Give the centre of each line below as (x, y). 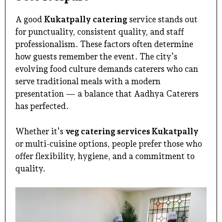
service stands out (163, 20)
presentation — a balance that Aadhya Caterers (107, 94)
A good (30, 20)
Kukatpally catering (86, 20)
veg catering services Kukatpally (132, 131)
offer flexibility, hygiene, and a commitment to (105, 156)
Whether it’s (40, 131)
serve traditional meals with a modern (88, 82)
